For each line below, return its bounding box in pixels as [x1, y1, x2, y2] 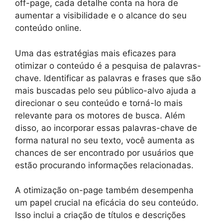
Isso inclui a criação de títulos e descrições [15, 210, 186, 220]
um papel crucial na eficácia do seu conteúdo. [15, 198, 199, 208]
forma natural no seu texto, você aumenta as [15, 135, 195, 145]
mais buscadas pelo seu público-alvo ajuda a [15, 85, 196, 96]
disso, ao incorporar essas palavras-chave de [15, 122, 197, 133]
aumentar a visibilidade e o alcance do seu [15, 10, 187, 20]
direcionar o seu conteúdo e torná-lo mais [15, 98, 183, 108]
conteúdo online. [15, 23, 82, 33]
